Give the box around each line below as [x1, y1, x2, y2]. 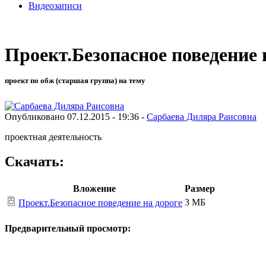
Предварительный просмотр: [5, 223, 131, 233]
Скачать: [5, 154, 64, 170]
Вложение [73, 183, 116, 194]
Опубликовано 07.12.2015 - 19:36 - [5, 111, 147, 122]
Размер [185, 183, 215, 194]
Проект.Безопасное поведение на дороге [18, 198, 182, 208]
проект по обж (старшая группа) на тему [5, 76, 145, 85]
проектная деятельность [5, 131, 102, 142]
